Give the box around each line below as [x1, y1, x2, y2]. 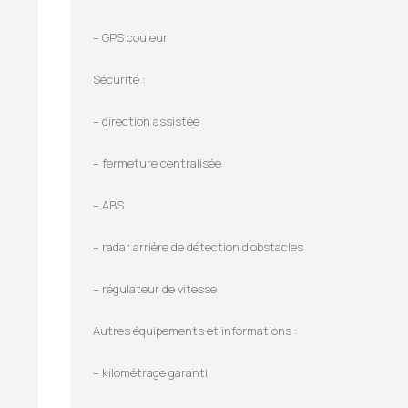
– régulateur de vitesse [93, 280, 217, 297]
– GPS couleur [93, 28, 168, 46]
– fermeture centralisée [93, 154, 221, 171]
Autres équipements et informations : [93, 321, 298, 339]
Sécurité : [93, 70, 146, 87]
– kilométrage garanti [93, 363, 208, 381]
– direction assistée [93, 112, 199, 129]
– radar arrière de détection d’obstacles [93, 238, 303, 255]
